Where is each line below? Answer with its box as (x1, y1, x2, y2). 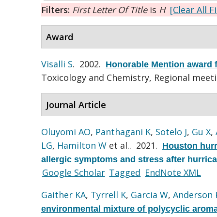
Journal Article (46, 98, 106, 110)
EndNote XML (144, 166, 201, 178)
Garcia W (131, 188, 168, 201)
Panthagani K (95, 125, 151, 138)
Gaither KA (41, 188, 86, 201)
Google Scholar (42, 166, 105, 178)
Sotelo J (155, 125, 187, 138)
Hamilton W (57, 139, 107, 151)
